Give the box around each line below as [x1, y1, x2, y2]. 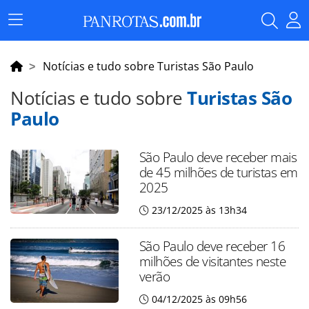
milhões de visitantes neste [139, 252, 286, 270]
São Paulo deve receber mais [139, 148, 297, 166]
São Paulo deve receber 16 [139, 237, 286, 255]
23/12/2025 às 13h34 [151, 203, 247, 217]
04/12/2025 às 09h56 [151, 292, 247, 306]
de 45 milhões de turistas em [139, 163, 298, 181]
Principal [14, 32, 56, 47]
